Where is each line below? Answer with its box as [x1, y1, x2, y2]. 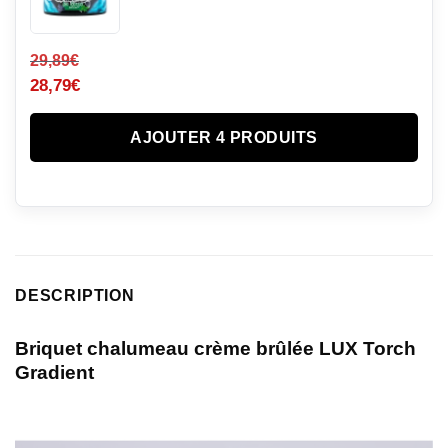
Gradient [15, 361, 94, 383]
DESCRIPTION [15, 286, 135, 304]
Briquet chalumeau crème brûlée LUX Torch [15, 337, 416, 359]
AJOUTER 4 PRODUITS [130, 129, 318, 147]
